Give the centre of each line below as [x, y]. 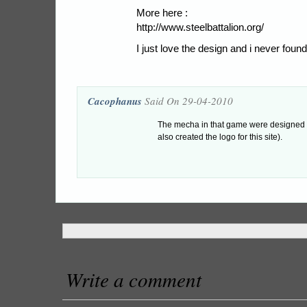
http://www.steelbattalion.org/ [200, 27]
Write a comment [134, 279]
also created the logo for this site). [220, 137]
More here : [162, 13]
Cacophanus [115, 101]
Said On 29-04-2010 [187, 101]
